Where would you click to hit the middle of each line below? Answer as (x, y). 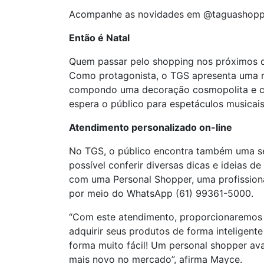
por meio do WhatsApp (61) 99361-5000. (161, 193)
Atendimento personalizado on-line (151, 127)
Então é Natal (99, 38)
